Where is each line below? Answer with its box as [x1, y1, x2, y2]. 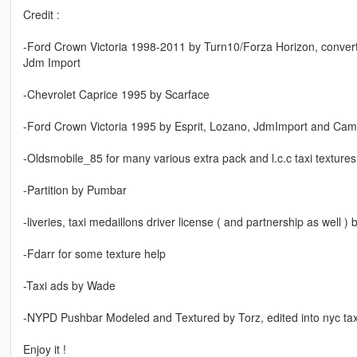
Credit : [22, 6, 60, 23]
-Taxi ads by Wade [22, 277, 116, 294]
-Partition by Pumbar [22, 182, 127, 198]
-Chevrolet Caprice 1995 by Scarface [22, 86, 210, 103]
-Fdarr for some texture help [22, 245, 166, 262]
